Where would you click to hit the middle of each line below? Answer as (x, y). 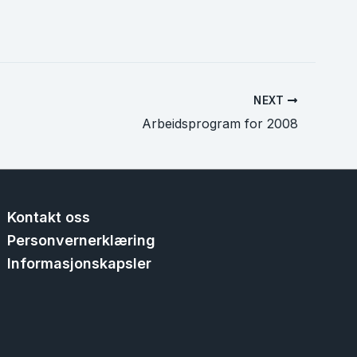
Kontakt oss (49, 217)
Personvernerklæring (82, 240)
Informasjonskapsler (80, 263)
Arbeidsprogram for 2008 (220, 123)
